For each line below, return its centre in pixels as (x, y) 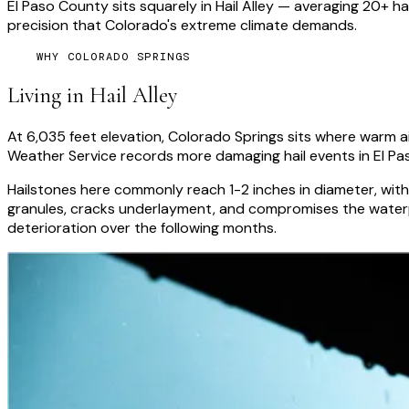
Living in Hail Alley (92, 95)
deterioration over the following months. (142, 227)
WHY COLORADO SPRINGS (114, 57)
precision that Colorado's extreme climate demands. (182, 25)
